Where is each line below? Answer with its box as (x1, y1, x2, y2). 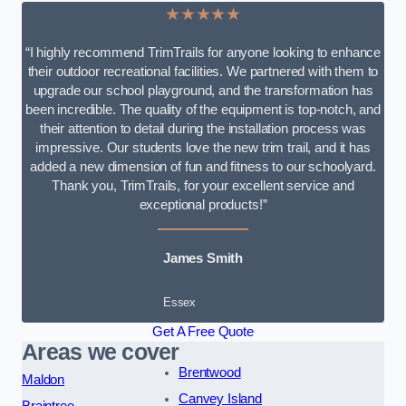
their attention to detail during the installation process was (39, 121, 367, 137)
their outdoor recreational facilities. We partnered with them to (27, 64, 379, 80)
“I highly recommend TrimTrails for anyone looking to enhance (24, 45, 382, 61)
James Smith (162, 251, 244, 266)
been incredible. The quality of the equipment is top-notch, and (25, 102, 381, 118)
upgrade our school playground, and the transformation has (33, 83, 373, 99)
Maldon (22, 372, 65, 388)
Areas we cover (22, 340, 179, 365)
